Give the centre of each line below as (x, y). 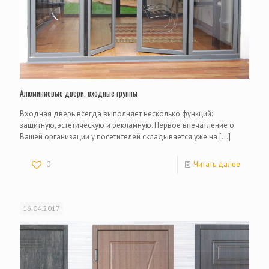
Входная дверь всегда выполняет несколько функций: (116, 113)
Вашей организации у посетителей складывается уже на (119, 136)
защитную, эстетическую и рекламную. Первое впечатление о (127, 125)
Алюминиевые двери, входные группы (79, 93)
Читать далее (217, 164)
